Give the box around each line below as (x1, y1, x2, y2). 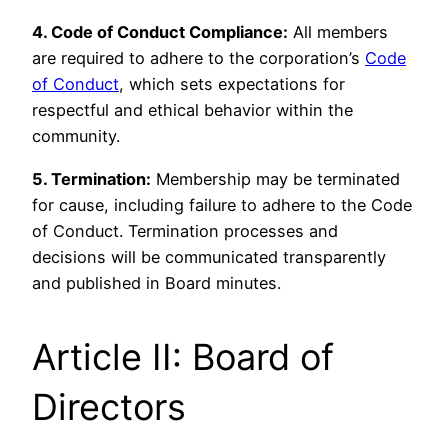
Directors (32, 384, 186, 429)
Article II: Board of (32, 334, 334, 379)
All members (288, 22, 388, 43)
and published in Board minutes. (32, 272, 281, 293)
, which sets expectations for (119, 74, 345, 95)
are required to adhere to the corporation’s (32, 48, 365, 69)
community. (32, 126, 120, 147)
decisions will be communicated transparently (32, 246, 386, 267)
